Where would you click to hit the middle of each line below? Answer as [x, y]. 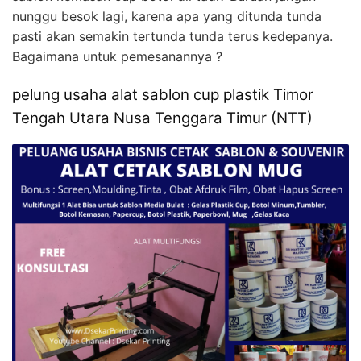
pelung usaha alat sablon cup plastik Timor [163, 94]
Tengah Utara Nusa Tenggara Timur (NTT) [162, 118]
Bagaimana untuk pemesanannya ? [117, 56]
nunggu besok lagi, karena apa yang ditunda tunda [167, 16]
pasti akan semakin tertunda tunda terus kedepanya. [172, 36]
